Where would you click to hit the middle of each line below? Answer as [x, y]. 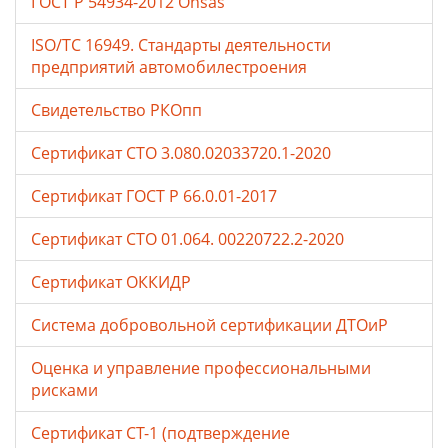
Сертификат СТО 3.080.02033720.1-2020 [181, 153]
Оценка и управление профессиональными [201, 368]
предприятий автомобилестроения [169, 67]
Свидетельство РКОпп [116, 110]
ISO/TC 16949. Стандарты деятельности [181, 45]
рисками [64, 390]
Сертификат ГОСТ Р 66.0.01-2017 [154, 196]
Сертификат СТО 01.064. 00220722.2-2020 [187, 239]
